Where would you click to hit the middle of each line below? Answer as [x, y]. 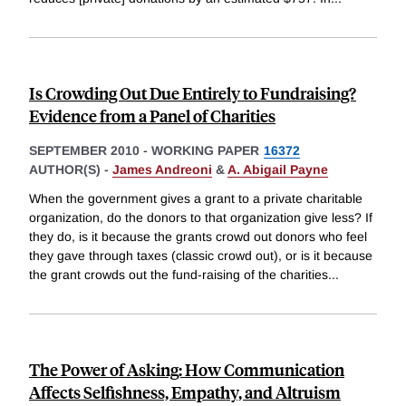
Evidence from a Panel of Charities [152, 116]
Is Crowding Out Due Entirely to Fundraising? [193, 93]
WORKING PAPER [205, 151]
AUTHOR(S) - [71, 170]
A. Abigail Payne [278, 170]
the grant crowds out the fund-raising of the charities [179, 274]
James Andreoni [162, 170]
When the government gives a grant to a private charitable [196, 198]
